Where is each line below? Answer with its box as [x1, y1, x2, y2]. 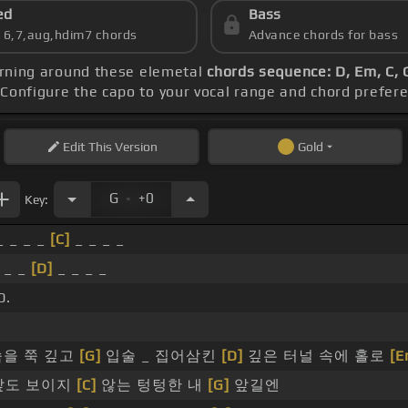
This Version [85, 139, 158, 155]
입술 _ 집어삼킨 [100, 347, 221, 365]
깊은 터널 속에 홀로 [242, 347, 390, 365]
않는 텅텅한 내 [96, 376, 208, 394]
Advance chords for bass [248, 27, 399, 43]
